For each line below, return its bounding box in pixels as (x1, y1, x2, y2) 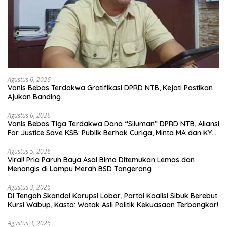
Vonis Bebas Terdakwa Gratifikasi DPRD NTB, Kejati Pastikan (8, 83, 213, 92)
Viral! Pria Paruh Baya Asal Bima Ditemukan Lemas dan (8, 155, 195, 164)
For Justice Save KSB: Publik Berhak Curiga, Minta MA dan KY (8, 128, 212, 137)
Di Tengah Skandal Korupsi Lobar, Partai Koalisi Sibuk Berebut (8, 191, 217, 200)
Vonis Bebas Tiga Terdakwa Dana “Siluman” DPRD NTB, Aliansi (8, 119, 219, 128)
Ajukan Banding (8, 92, 61, 101)
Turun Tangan (8, 137, 54, 146)
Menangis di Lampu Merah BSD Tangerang (8, 164, 152, 173)
